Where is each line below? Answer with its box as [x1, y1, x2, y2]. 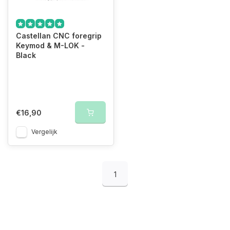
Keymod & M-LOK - [16, 41, 85, 50]
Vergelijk [31, 128, 57, 136]
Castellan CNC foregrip [16, 31, 102, 40]
